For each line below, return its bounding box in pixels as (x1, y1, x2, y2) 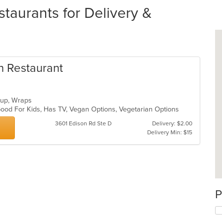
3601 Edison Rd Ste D (55, 120, 111, 127)
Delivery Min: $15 (147, 129, 192, 136)
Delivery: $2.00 (152, 120, 192, 127)
